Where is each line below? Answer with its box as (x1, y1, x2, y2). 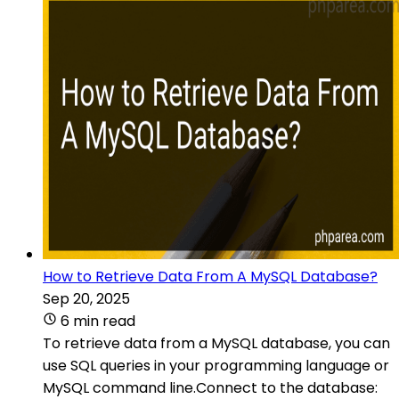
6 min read (61, 310, 135, 331)
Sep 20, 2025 (43, 288, 130, 309)
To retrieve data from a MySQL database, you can (43, 332, 390, 354)
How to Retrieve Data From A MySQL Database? (43, 265, 378, 287)
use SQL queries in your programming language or (43, 354, 389, 376)
